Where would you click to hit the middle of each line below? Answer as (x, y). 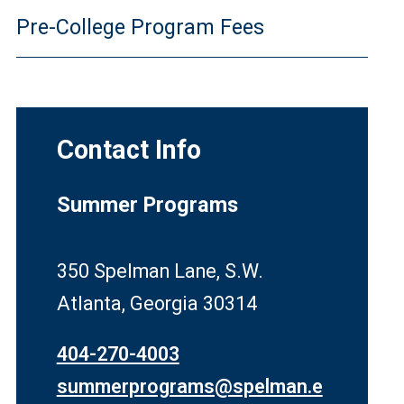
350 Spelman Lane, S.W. (160, 271)
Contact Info (129, 150)
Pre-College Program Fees (140, 27)
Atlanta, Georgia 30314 (156, 303)
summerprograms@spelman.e (189, 386)
